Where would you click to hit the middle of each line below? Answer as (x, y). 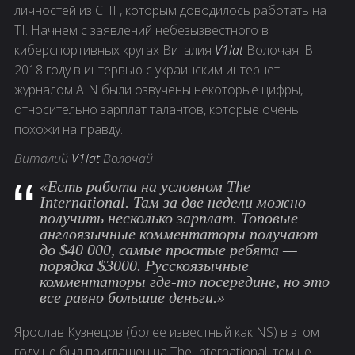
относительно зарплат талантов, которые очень (157, 109)
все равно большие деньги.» (132, 297)
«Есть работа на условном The (145, 186)
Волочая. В (278, 50)
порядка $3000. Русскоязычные (144, 265)
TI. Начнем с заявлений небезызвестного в (141, 30)
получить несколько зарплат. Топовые (169, 218)
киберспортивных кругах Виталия (115, 50)
